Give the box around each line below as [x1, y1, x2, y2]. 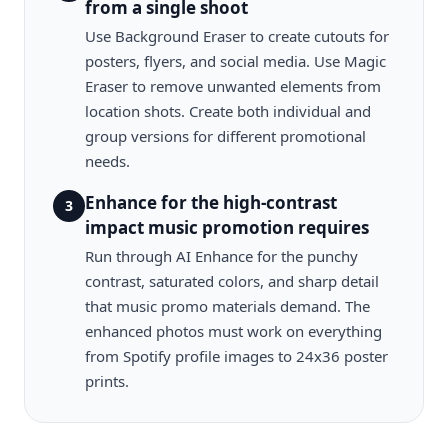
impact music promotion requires [85, 216, 369, 239]
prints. [85, 371, 129, 391]
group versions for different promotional [85, 126, 366, 146]
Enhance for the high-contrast [85, 191, 337, 214]
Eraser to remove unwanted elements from [85, 76, 381, 96]
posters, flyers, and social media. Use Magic [85, 51, 386, 71]
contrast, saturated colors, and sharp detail [85, 271, 379, 291]
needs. [85, 151, 130, 171]
